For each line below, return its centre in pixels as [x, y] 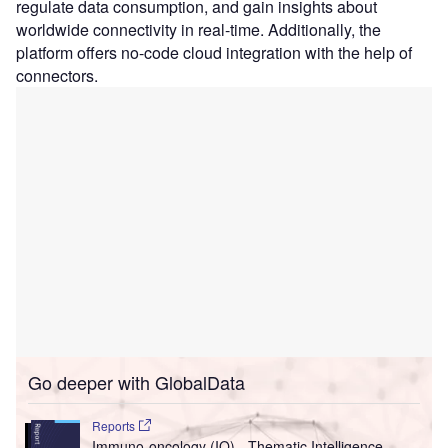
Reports [114, 426]
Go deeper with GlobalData [136, 382]
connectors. [57, 76]
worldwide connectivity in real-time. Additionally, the [198, 30]
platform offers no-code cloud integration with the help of [214, 53]
